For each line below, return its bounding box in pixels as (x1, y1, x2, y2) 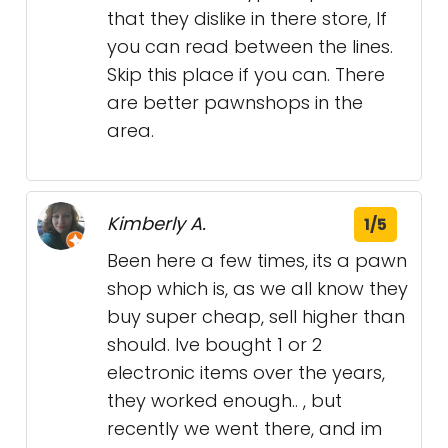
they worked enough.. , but (107, 388, 342, 413)
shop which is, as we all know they (107, 276, 408, 301)
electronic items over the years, (107, 360, 385, 385)
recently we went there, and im (107, 416, 382, 441)
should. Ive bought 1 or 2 (107, 332, 322, 357)
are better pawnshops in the (107, 90, 363, 115)
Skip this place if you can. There (107, 62, 385, 87)
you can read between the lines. (107, 34, 393, 59)
